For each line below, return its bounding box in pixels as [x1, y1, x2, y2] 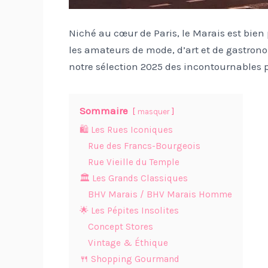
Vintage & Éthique [87, 237, 168, 248]
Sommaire [79, 104, 128, 117]
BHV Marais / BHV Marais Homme [87, 188, 232, 200]
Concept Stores [87, 221, 153, 232]
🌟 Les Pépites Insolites [79, 205, 179, 216]
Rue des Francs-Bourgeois [87, 140, 200, 151]
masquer [137, 106, 169, 116]
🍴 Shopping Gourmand [79, 253, 179, 264]
